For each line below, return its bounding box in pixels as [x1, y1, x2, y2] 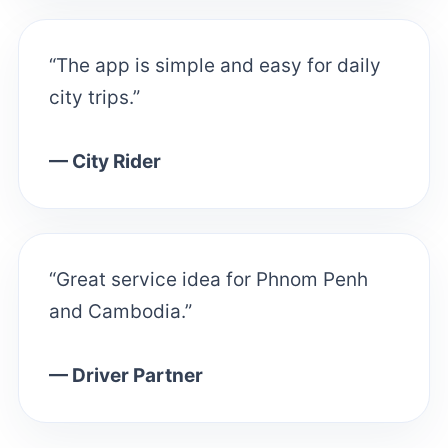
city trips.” [48, 86, 140, 109]
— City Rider [48, 150, 161, 173]
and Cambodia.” [48, 300, 192, 323]
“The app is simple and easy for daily [48, 54, 381, 77]
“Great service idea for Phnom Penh [48, 268, 368, 291]
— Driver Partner [48, 364, 203, 387]
